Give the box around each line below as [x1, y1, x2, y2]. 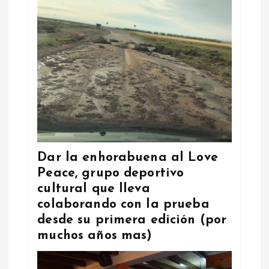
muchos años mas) [37, 229, 153, 242]
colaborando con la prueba [37, 198, 210, 211]
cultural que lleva [37, 182, 150, 195]
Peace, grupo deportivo [37, 166, 184, 180]
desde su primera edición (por [37, 213, 227, 226]
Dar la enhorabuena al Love [37, 151, 218, 164]
